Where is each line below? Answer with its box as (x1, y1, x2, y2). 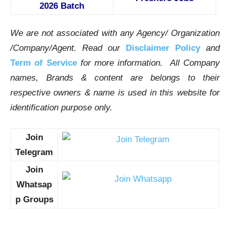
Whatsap (16, 180, 52, 190)
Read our (82, 43, 126, 53)
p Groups (15, 195, 53, 205)
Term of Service (10, 58, 77, 68)
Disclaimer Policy (126, 43, 200, 53)
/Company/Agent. (10, 43, 82, 53)
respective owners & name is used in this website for (10, 88, 220, 98)
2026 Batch (40, 1, 84, 11)
